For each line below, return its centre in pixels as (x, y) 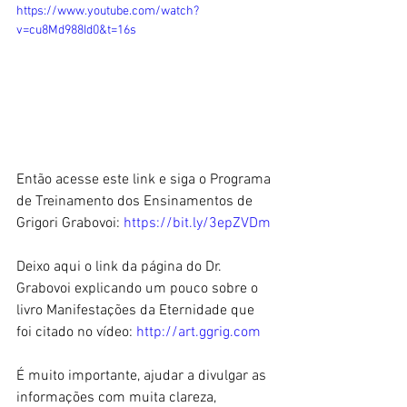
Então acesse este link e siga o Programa (145, 179)
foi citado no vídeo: (76, 332)
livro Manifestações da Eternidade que (137, 310)
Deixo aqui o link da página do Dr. (121, 267)
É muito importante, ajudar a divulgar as (143, 376)
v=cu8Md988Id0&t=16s (76, 30)
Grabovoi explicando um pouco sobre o (139, 288)
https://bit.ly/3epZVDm (197, 223)
